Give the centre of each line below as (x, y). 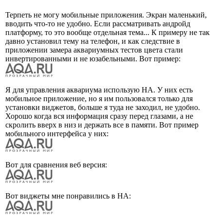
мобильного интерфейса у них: (57, 133)
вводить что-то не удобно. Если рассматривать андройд (98, 23)
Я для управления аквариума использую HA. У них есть (99, 90)
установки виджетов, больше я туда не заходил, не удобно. (103, 107)
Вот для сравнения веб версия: (56, 164)
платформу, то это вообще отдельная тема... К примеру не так (108, 32)
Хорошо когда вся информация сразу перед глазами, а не (99, 116)
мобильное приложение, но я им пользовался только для (99, 98)
